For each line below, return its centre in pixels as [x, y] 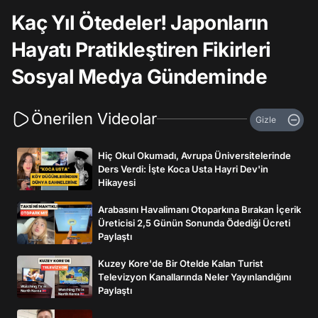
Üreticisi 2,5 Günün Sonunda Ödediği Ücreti [194, 223]
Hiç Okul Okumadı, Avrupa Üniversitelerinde [194, 155]
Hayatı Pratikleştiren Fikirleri [141, 50]
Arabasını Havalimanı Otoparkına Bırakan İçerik [199, 209]
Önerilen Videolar [94, 119]
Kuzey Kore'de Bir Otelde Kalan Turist [181, 263]
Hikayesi [117, 182]
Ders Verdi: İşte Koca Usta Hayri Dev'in [183, 169]
